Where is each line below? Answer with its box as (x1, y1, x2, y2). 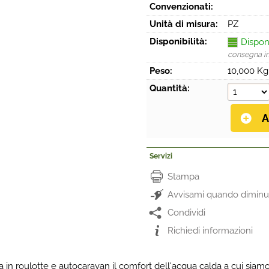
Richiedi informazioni (168, 225, 253, 236)
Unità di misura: (150, 19, 218, 29)
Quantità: (150, 83, 190, 94)
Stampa (168, 171, 199, 182)
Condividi (168, 207, 205, 218)
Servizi (150, 152, 172, 160)
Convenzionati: (150, 1, 213, 12)
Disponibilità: (150, 36, 207, 47)
